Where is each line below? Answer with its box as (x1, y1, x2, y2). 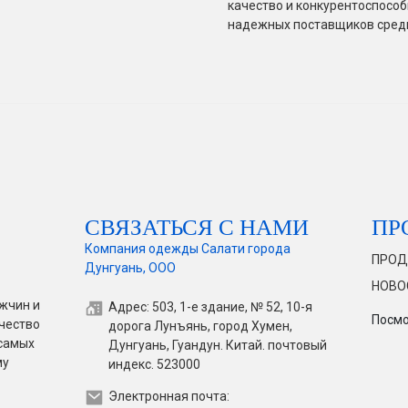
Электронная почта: (107, 389, 229, 404)
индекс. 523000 (107, 357, 200, 372)
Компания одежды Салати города (84, 241, 291, 257)
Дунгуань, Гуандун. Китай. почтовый (107, 338, 327, 353)
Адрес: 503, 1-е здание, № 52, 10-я (107, 300, 312, 315)
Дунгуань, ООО (84, 260, 176, 276)
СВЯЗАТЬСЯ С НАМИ (84, 209, 309, 243)
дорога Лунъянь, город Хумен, (107, 319, 292, 334)
